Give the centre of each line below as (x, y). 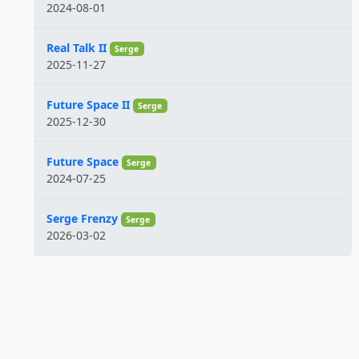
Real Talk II (77, 48)
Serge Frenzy (82, 218)
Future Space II (88, 105)
